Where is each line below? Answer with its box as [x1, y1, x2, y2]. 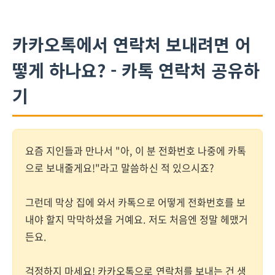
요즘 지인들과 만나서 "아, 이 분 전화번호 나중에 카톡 [25, 143, 246, 158]
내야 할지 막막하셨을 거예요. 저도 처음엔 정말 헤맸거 [25, 212, 248, 227]
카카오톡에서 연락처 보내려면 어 [12, 32, 251, 56]
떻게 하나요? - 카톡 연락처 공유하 [12, 58, 260, 82]
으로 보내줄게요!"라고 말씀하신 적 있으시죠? [25, 160, 214, 175]
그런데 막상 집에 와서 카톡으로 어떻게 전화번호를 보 [25, 195, 246, 209]
